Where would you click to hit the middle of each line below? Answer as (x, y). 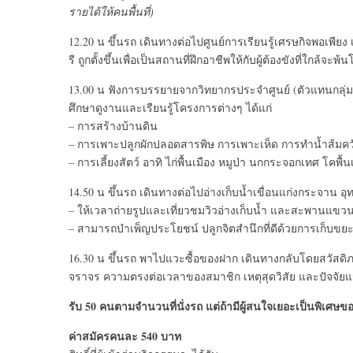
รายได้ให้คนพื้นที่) (113, 11)
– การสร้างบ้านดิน (113, 126)
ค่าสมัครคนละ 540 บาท (125, 336)
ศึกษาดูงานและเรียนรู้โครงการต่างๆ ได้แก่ (170, 108)
